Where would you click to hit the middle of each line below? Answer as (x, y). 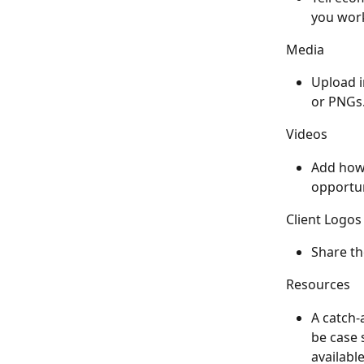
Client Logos (324, 219)
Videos (307, 134)
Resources (318, 285)
